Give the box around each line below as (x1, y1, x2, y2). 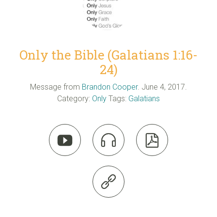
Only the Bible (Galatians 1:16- (19, 46, 198, 63)
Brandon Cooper (82, 82, 138, 92)
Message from (30, 82, 80, 92)
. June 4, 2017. (138, 82, 187, 92)
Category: (57, 93, 92, 103)
